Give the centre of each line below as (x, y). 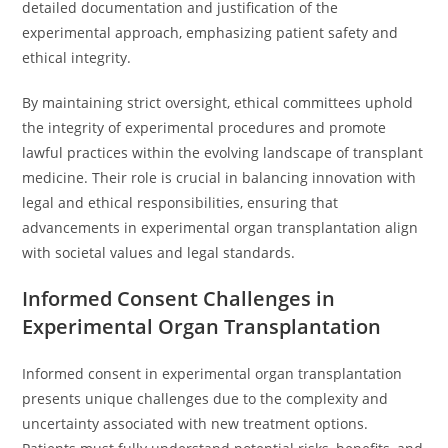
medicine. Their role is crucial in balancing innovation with (219, 177)
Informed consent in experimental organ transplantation (212, 373)
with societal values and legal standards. (159, 252)
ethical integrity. (77, 57)
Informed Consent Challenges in (179, 298)
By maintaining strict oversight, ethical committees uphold (218, 102)
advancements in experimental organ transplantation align (220, 227)
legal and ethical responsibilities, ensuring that (180, 202)
